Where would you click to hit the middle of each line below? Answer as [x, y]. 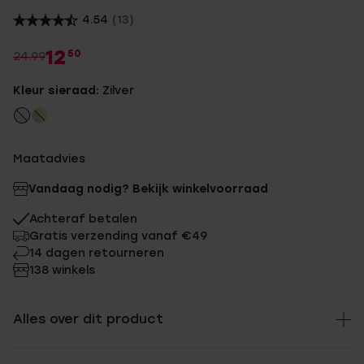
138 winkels [62, 270]
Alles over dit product [88, 319]
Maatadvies [49, 159]
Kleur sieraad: [58, 91]
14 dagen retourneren [97, 253]
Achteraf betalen [83, 219]
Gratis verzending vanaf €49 [118, 236]
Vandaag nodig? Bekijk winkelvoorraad [148, 189]
